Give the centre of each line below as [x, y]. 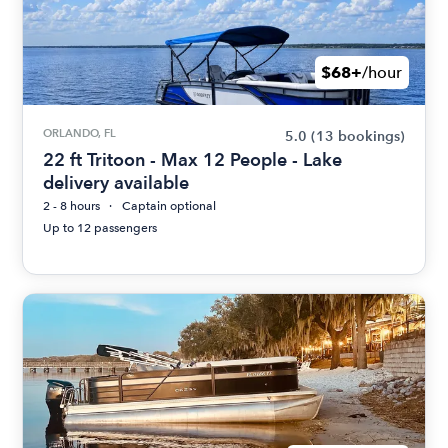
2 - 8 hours [72, 206]
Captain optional [169, 206]
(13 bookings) [357, 136]
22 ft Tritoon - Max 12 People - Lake [193, 159]
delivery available [116, 182]
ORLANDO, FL [80, 133]
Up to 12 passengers [100, 228]
